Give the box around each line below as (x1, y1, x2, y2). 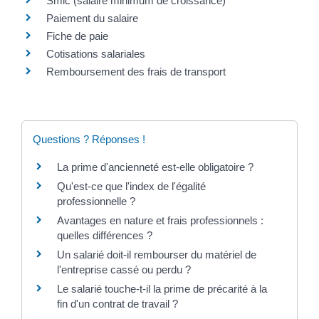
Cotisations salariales (46, 47, 145, 60)
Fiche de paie (46, 29, 108, 42)
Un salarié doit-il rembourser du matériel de (57, 248, 256, 261)
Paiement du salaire (46, 11, 138, 24)
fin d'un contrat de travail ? (57, 297, 178, 310)
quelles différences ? (57, 229, 152, 241)
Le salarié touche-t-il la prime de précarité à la (57, 282, 267, 295)
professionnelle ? (57, 194, 135, 207)
